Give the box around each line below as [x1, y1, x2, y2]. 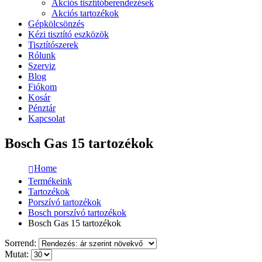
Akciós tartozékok [51, 8, 119, 18]
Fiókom [28, 82, 57, 92]
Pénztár [28, 103, 56, 113]
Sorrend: [5, 237, 39, 248]
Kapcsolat [28, 113, 65, 123]
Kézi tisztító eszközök [28, 29, 109, 39]
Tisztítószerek [28, 40, 78, 50]
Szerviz [28, 61, 56, 71]
